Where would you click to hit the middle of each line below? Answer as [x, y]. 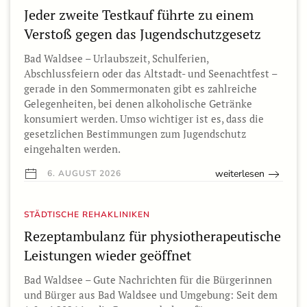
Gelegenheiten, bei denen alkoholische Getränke [138, 104]
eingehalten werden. [72, 149]
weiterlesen [240, 174]
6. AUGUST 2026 [83, 174]
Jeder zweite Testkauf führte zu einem [139, 15]
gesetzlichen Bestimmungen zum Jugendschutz [135, 134]
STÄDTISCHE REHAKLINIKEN [87, 215]
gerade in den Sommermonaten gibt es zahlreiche [140, 89]
